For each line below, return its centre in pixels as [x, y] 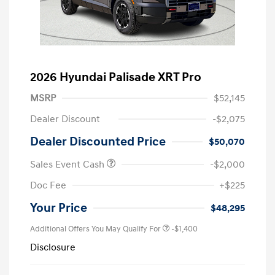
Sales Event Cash [68, 165]
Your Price [59, 208]
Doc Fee [48, 186]
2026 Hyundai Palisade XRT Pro [116, 78]
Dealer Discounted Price [98, 142]
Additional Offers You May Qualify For [95, 229]
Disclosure [53, 248]
